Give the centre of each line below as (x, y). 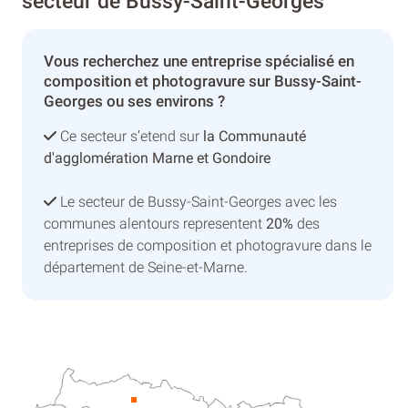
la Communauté (255, 136)
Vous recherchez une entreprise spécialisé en (199, 61)
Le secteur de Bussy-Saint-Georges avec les (197, 201)
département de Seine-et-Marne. (146, 267)
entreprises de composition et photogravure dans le (208, 245)
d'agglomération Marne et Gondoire (157, 158)
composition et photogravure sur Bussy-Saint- (203, 81)
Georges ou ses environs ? (134, 101)
